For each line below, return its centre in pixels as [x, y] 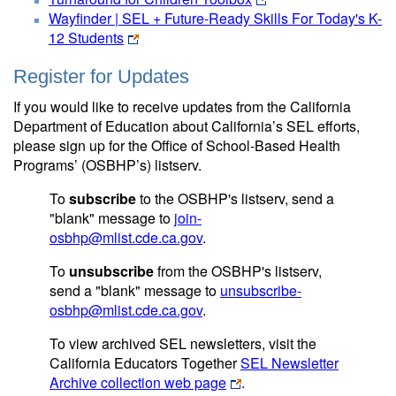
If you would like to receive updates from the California [182, 107]
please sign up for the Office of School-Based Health [177, 145]
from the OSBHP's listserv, [238, 271]
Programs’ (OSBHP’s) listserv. [107, 165]
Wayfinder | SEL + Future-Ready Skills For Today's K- [215, 18]
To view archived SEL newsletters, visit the [183, 343]
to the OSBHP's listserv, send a [235, 198]
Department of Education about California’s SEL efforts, [187, 126]
